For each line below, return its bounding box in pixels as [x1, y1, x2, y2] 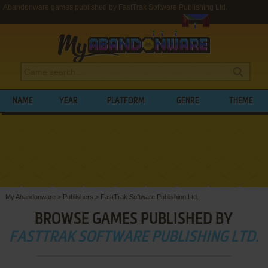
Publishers [62, 193, 93, 200]
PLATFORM [107, 97, 145, 105]
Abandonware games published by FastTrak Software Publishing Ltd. [3, 3, 227, 11]
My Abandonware [5, 193, 56, 200]
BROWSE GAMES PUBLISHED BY [35, 211, 233, 227]
